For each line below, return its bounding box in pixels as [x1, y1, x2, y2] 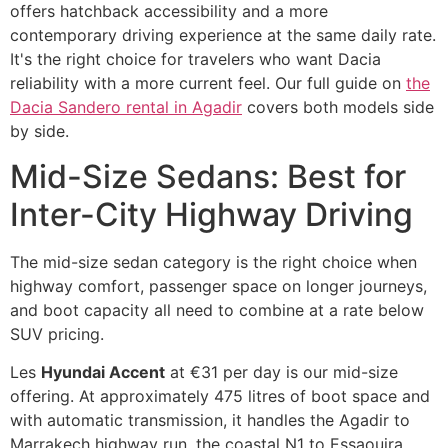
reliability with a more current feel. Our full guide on [10, 73, 406, 94]
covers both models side [242, 97, 434, 118]
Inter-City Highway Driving [10, 194, 413, 234]
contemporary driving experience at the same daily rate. [10, 25, 436, 46]
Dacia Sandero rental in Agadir [10, 97, 242, 118]
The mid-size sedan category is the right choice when [10, 251, 417, 272]
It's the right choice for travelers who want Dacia [10, 49, 381, 70]
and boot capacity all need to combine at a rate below [10, 299, 424, 320]
